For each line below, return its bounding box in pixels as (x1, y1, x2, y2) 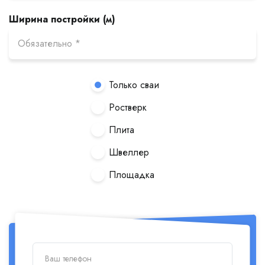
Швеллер (109, 146, 149, 159)
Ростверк (109, 101, 147, 114)
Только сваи (109, 78, 159, 92)
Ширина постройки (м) (9, 12, 115, 26)
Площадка (109, 168, 154, 182)
